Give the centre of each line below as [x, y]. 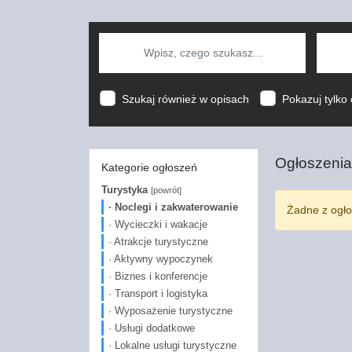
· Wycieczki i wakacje [158, 224]
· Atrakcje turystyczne [158, 241]
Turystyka [124, 189]
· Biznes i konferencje [158, 276]
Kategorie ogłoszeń [149, 167]
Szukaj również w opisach [185, 99]
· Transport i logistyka [158, 293]
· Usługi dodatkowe [151, 328]
